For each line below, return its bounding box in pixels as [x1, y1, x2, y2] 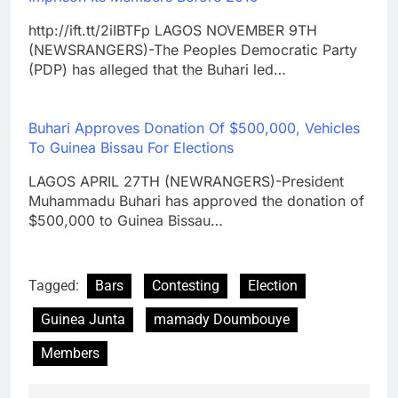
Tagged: [28, 276, 83, 294]
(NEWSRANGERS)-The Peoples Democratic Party [28, 40, 357, 59]
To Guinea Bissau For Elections [28, 138, 234, 156]
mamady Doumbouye [154, 310, 290, 328]
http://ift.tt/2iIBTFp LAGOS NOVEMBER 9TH [28, 20, 317, 39]
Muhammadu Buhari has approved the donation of [28, 191, 364, 210]
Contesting [152, 276, 219, 294]
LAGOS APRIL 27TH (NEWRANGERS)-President [28, 171, 344, 190]
